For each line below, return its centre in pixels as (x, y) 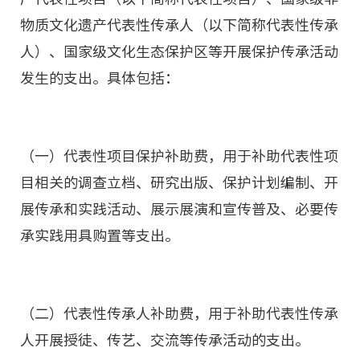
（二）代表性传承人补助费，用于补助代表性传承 (179, 313)
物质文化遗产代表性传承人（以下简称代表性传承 (179, 25)
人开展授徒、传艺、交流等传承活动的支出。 (165, 340)
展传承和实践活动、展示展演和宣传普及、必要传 (179, 209)
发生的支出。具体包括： (100, 78)
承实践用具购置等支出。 (100, 235)
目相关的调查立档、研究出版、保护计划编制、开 (179, 182)
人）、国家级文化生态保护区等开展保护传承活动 (179, 51)
